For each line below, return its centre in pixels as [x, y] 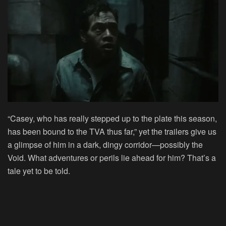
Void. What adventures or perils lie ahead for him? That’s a [112, 158]
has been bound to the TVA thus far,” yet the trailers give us [112, 132]
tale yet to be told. [39, 171]
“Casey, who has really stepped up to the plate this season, [112, 119]
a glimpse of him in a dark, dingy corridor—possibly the [105, 145]
